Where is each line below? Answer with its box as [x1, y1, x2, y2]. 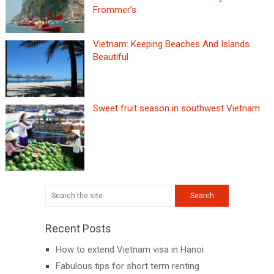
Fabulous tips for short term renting [56, 260, 199, 272]
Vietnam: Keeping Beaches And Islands [92, 38, 250, 50]
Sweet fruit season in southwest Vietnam [92, 103, 260, 114]
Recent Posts [45, 221, 111, 235]
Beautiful [92, 51, 128, 62]
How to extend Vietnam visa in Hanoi [56, 243, 204, 255]
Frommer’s [92, 4, 136, 16]
